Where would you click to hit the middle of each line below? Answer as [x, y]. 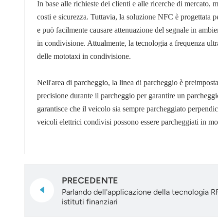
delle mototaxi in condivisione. [84, 56]
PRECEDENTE [90, 180]
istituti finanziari [90, 201]
